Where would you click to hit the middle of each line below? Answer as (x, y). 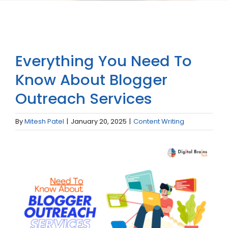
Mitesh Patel (44, 121)
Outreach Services (84, 98)
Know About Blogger (91, 80)
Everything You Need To (104, 61)
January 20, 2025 (99, 121)
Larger (28, 165)
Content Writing (159, 121)
